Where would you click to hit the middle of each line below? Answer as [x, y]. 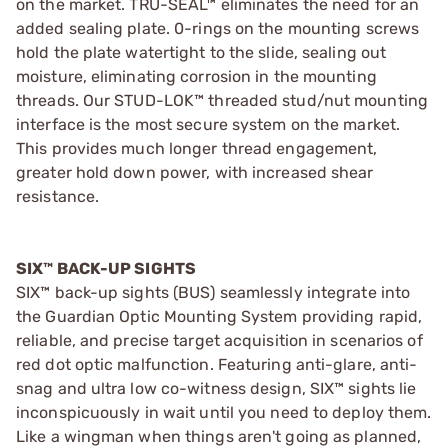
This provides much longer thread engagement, [197, 148]
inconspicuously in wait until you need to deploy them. [224, 412]
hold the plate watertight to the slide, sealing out [201, 52]
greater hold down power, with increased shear [195, 172]
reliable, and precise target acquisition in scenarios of [219, 340]
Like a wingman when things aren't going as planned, [219, 436]
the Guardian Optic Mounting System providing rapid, [219, 316]
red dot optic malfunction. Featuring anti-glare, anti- [217, 364]
